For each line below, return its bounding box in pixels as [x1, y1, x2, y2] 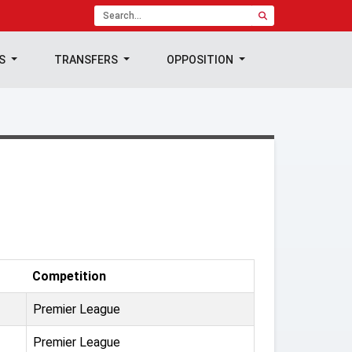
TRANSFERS [54, 53, 121, 66]
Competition [32, 269, 106, 284]
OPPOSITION [167, 53, 236, 66]
